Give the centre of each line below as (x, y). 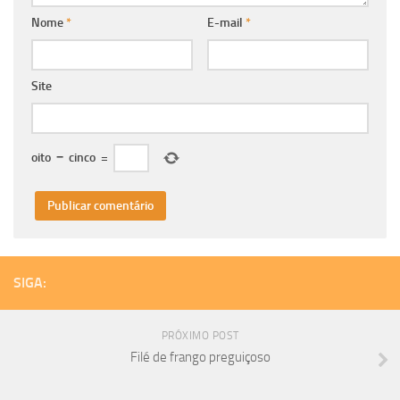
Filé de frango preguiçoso (200, 358)
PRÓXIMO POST (200, 336)
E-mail (226, 23)
